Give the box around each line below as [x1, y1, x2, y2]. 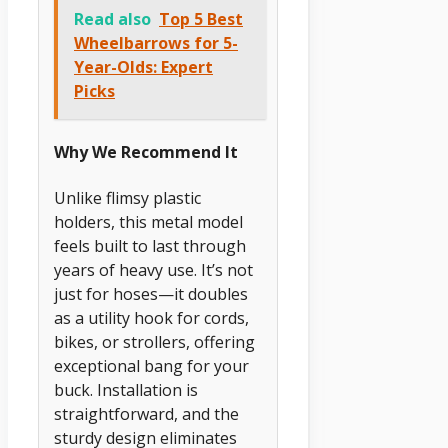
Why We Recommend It [54, 141, 238, 164]
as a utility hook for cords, [54, 306, 249, 329]
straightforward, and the [54, 402, 239, 425]
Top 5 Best [159, 8, 243, 31]
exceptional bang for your [54, 354, 249, 377]
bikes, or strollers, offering [54, 330, 255, 353]
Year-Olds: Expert [74, 56, 213, 79]
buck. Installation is [54, 378, 198, 401]
